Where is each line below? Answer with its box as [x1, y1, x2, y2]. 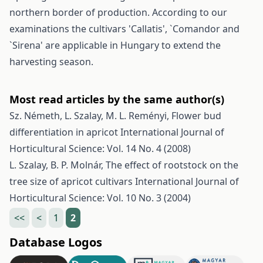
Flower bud [171, 109, 221, 122]
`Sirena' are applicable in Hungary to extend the [9, 39, 221, 52]
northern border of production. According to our [9, 6, 227, 19]
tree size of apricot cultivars [9, 175, 135, 188]
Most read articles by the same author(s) [9, 92, 224, 106]
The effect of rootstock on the [106, 159, 238, 171]
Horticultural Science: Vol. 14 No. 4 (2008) [9, 142, 191, 155]
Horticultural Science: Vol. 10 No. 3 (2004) [9, 191, 191, 204]
